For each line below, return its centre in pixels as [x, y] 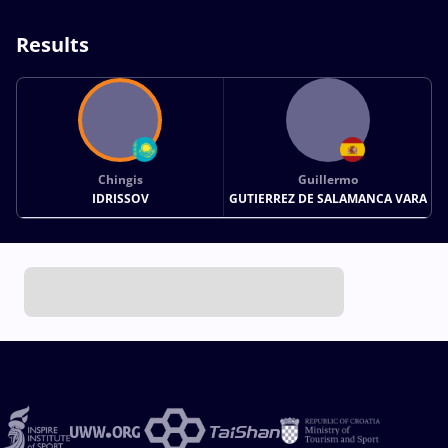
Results [52, 44]
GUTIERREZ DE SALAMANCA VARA [327, 198]
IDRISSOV [120, 198]
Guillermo [327, 179]
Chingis [120, 179]
